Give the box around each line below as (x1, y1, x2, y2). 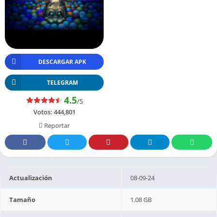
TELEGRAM (46, 78, 78, 87)
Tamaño (9, 195, 36, 204)
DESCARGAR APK (38, 57, 86, 66)
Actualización (9, 173, 53, 182)
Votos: (33, 107, 54, 116)
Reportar (43, 121, 70, 130)
